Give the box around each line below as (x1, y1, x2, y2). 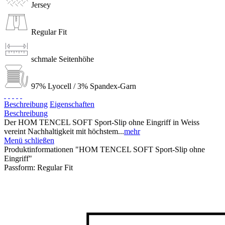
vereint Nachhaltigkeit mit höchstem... (4, 127, 124, 136)
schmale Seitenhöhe (31, 54, 94, 63)
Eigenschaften (50, 99, 94, 108)
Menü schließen (4, 136, 54, 145)
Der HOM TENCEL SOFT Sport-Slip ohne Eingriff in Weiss (4, 118, 199, 127)
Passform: (4, 163, 37, 172)
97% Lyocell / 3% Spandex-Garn (31, 81, 136, 90)
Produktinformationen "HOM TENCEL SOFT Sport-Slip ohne (4, 145, 205, 154)
